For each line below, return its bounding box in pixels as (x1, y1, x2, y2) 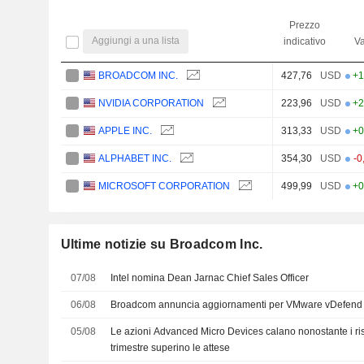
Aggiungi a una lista (92, 35, 180, 47)
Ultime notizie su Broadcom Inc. (60, 236, 263, 251)
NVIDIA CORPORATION (98, 97, 205, 109)
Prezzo (288, 19, 320, 31)
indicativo (283, 35, 326, 47)
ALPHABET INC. (98, 152, 172, 164)
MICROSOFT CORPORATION (98, 180, 231, 192)
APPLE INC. (98, 124, 153, 136)
